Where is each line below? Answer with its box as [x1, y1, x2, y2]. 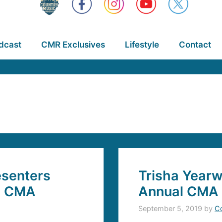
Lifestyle [124, 40, 159, 50]
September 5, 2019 [138, 204, 202, 213]
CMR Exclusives [41, 40, 105, 50]
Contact [178, 40, 211, 50]
